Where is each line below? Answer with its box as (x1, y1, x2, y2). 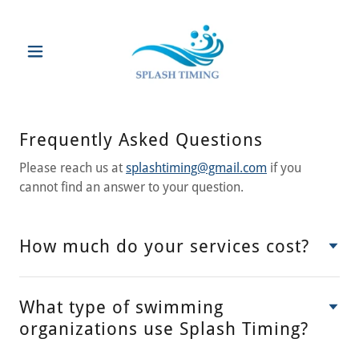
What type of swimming (19, 297, 224, 317)
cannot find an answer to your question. (19, 179, 244, 195)
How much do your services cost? (19, 236, 309, 256)
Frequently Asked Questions (19, 130, 263, 150)
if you (267, 160, 301, 175)
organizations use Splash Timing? (19, 319, 309, 339)
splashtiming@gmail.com (126, 160, 267, 175)
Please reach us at (19, 160, 126, 175)
